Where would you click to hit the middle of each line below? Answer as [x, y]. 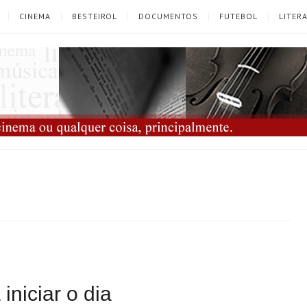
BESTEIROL [95, 16]
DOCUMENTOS [168, 16]
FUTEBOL [238, 16]
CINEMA [35, 16]
